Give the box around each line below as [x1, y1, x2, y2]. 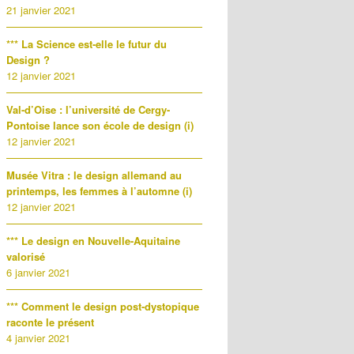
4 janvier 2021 [6, 330, 70, 345]
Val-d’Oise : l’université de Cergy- [6, 102, 170, 117]
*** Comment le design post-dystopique [6, 299, 199, 314]
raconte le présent [6, 314, 94, 330]
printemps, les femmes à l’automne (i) [6, 183, 192, 198]
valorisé [6, 249, 45, 264]
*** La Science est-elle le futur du [6, 36, 167, 51]
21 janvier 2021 [6, 2, 76, 17]
